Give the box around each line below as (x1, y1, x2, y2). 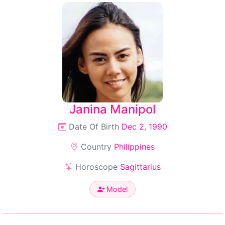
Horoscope (72, 162, 120, 172)
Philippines (114, 142, 155, 152)
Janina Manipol (69, 102, 156, 117)
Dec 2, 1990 (121, 122, 167, 132)
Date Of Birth (66, 122, 122, 132)
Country (78, 142, 114, 152)
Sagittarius (120, 162, 161, 172)
